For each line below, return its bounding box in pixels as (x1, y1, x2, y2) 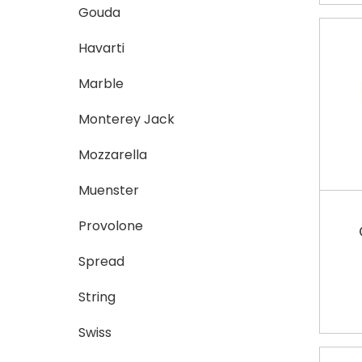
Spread (78, 251, 125, 271)
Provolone (78, 216, 144, 235)
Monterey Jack (78, 109, 175, 128)
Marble (78, 74, 124, 93)
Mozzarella (78, 145, 148, 164)
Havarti (78, 38, 125, 57)
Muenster (78, 180, 140, 200)
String (78, 287, 116, 306)
